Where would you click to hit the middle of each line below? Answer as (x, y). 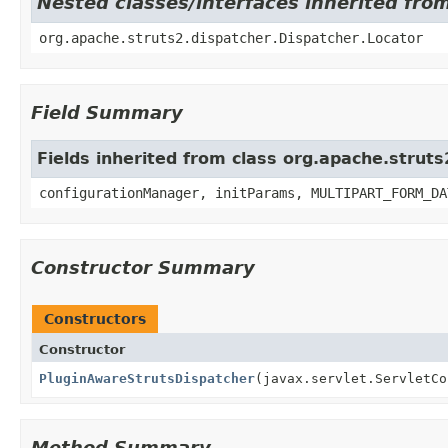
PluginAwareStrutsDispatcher (147, 378)
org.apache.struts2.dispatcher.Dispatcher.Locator (231, 37)
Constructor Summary (143, 267)
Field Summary (107, 112)
